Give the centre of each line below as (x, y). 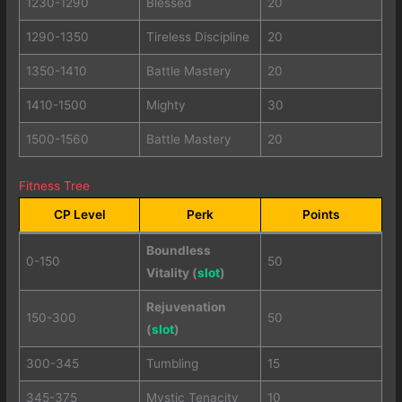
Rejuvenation (186, 307)
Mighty (166, 105)
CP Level (79, 215)
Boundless (178, 251)
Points (322, 215)
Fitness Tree (55, 186)
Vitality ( (171, 273)
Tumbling (172, 364)
